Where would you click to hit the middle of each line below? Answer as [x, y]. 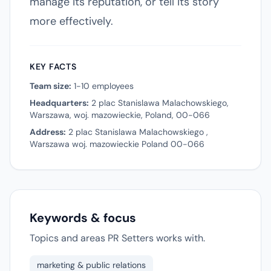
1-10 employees [103, 86]
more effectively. [71, 21]
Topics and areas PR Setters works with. [117, 238]
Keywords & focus [83, 218]
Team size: [51, 86]
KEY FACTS [53, 67]
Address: [48, 132]
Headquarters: [59, 103]
